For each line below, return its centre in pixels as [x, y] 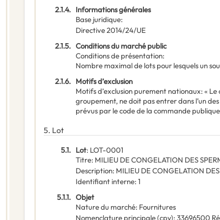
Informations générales [113, 10]
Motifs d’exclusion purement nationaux [138, 91]
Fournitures [157, 207]
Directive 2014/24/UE [111, 30]
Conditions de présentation [119, 56]
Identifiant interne [105, 182]
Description [94, 171]
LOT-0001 [107, 150]
